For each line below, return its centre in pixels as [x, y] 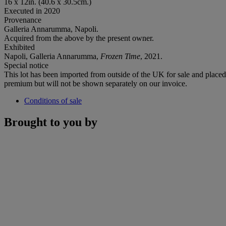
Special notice [26, 65]
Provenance [23, 20]
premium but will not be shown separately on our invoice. [96, 83]
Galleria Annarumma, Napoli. [51, 29]
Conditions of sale [53, 100]
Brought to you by [51, 122]
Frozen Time [120, 56]
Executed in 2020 [32, 11]
